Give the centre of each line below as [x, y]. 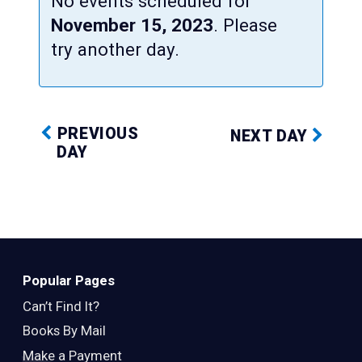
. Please [245, 25]
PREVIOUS [96, 134]
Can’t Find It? [61, 306]
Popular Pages [69, 280]
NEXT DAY [271, 137]
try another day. [115, 49]
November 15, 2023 [132, 25]
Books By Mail [64, 331]
